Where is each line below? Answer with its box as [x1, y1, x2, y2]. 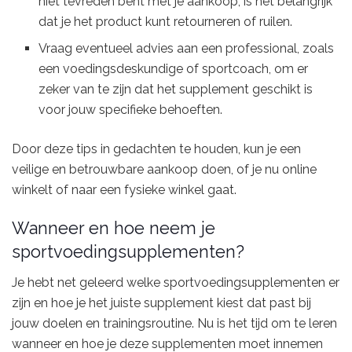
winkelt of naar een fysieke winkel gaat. [12, 181, 236, 197]
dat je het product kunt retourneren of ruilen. [38, 13, 293, 29]
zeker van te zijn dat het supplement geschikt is [38, 81, 313, 97]
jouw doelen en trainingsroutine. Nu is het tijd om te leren [12, 316, 337, 332]
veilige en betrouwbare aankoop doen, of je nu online [12, 161, 317, 177]
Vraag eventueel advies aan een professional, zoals [38, 40, 335, 56]
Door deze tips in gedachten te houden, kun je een [12, 141, 301, 156]
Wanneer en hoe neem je [12, 218, 215, 239]
